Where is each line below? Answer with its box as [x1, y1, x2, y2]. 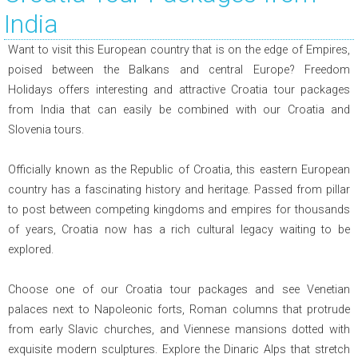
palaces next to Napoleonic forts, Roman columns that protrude [8, 303, 350, 316]
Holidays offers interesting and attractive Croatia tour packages [8, 83, 350, 97]
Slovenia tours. [8, 123, 84, 137]
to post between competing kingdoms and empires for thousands [8, 203, 350, 217]
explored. [8, 243, 54, 257]
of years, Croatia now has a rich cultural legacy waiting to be [8, 223, 350, 237]
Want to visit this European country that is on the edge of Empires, [8, 43, 350, 57]
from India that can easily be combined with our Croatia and [8, 103, 350, 117]
